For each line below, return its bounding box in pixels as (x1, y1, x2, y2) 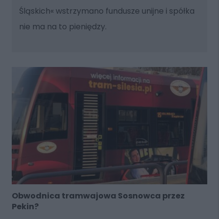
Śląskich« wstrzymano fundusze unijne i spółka (19, 5, 195, 17)
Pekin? (11, 200, 39, 212)
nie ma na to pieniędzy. (19, 21, 107, 32)
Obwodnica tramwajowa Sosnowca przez (11, 190, 185, 201)
